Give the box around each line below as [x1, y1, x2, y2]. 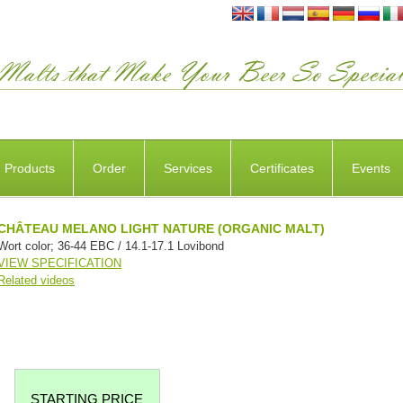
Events [351, 161, 390, 175]
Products [4, 161, 55, 175]
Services [163, 161, 212, 175]
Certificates [249, 161, 314, 175]
